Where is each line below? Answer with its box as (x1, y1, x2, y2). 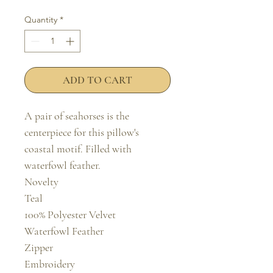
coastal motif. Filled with (24, 142, 132, 155)
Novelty (24, 175, 58, 188)
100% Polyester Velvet (24, 208, 116, 221)
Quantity (24, 14, 57, 25)
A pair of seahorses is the (24, 109, 129, 122)
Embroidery (24, 257, 75, 271)
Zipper (24, 241, 53, 254)
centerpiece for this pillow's (24, 126, 139, 139)
